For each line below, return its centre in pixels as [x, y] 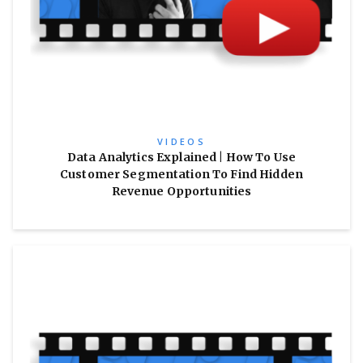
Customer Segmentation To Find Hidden [181, 174]
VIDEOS [181, 141]
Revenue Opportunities [181, 191]
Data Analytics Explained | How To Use [181, 157]
